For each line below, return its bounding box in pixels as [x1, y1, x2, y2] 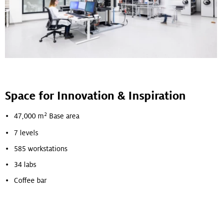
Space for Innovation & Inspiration [5, 90, 186, 103]
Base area [47, 112, 79, 120]
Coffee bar [14, 176, 47, 185]
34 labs [14, 161, 36, 169]
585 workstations [14, 145, 67, 153]
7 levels [14, 129, 38, 137]
